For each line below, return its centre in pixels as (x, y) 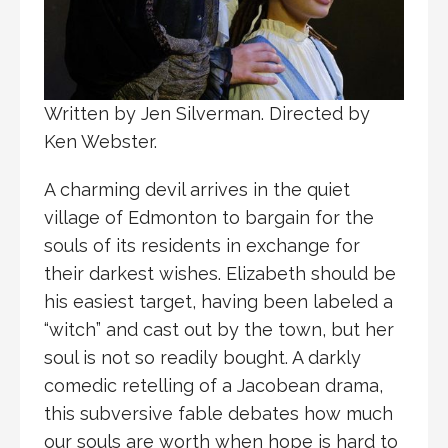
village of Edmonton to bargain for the (209, 218)
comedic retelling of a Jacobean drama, (213, 386)
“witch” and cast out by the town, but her (219, 330)
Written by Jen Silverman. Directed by (207, 114)
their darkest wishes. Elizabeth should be (220, 274)
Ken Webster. (100, 142)
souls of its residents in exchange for (202, 246)
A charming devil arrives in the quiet (197, 190)
